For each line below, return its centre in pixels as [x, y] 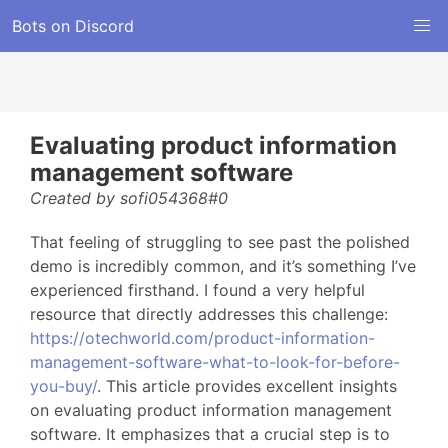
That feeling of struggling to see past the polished [220, 242]
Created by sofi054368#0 [129, 198]
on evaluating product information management [211, 410]
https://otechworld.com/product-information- [202, 338]
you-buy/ [63, 386]
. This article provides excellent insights [247, 386]
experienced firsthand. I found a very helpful [197, 290]
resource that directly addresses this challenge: [209, 314]
